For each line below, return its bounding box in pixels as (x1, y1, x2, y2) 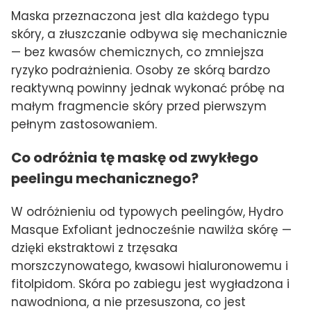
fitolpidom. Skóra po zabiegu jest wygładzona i (11, 275, 289, 292)
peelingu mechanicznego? (11, 168, 199, 188)
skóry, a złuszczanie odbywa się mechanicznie (11, 25, 287, 42)
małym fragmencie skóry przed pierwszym (11, 97, 267, 115)
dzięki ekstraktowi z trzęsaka (11, 239, 178, 256)
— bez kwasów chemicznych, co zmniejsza (11, 43, 264, 60)
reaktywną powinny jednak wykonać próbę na (11, 79, 285, 96)
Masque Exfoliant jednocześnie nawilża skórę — (11, 221, 292, 238)
